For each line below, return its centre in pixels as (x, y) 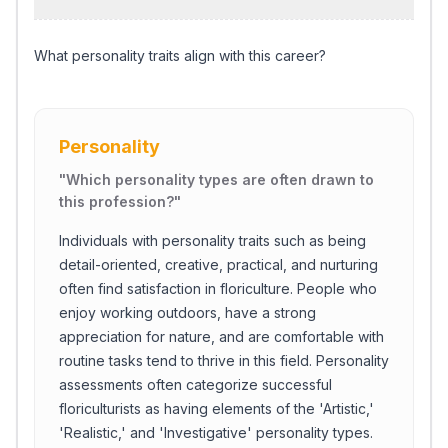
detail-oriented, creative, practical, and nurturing (218, 264)
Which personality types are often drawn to (220, 179)
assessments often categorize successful (195, 384)
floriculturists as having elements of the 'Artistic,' (216, 408)
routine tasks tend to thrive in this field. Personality (224, 360)
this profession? (116, 201)
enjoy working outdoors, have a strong (187, 312)
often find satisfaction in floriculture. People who (218, 288)
